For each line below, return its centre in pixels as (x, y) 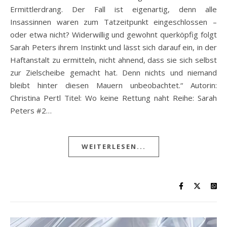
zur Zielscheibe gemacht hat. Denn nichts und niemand (113, 72)
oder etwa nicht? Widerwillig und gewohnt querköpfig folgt (113, 34)
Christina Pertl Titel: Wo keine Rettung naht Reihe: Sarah (113, 98)
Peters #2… (31, 110)
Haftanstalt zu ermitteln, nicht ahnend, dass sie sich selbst (113, 60)
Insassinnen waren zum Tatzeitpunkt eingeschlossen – (113, 22)
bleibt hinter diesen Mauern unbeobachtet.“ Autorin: (113, 85)
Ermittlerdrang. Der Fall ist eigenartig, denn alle (113, 9)
